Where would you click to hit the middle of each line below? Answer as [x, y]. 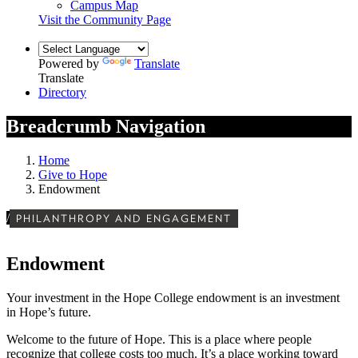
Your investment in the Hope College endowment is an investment [173, 298]
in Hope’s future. [49, 312]
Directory [62, 92]
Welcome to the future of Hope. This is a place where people [159, 340]
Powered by [70, 63]
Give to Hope [73, 174]
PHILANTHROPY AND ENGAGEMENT [124, 218]
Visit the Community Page [105, 19]
